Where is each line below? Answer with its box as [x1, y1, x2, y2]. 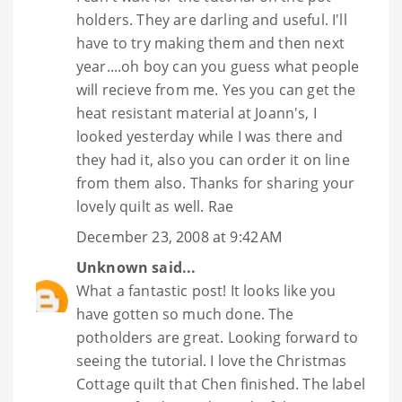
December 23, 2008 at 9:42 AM [76, 227, 283, 248]
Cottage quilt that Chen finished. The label [76, 374, 365, 395]
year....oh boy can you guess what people [76, 57, 360, 77]
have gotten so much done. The [76, 304, 294, 325]
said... [148, 258, 197, 278]
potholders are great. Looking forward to [76, 328, 359, 348]
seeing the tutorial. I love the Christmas [76, 351, 347, 371]
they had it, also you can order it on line [76, 150, 350, 170]
